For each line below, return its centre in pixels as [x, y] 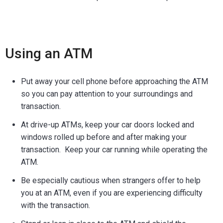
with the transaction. [56, 205]
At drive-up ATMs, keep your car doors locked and [108, 124]
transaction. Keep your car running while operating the [114, 149]
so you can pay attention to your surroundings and [107, 94]
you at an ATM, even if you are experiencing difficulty [112, 193]
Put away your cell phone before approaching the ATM [114, 81]
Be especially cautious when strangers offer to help [111, 180]
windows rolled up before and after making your [104, 137]
